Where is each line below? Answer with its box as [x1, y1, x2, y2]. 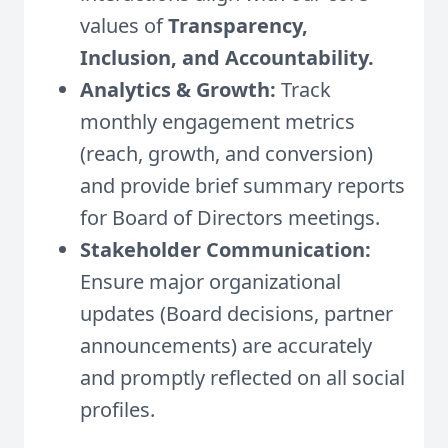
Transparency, [168, 12, 308, 39]
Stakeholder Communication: [80, 236, 371, 263]
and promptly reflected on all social [80, 364, 405, 391]
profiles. [80, 396, 155, 423]
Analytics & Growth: [80, 76, 276, 103]
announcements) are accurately [80, 332, 372, 359]
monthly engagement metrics [80, 108, 355, 135]
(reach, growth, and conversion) [80, 140, 373, 167]
